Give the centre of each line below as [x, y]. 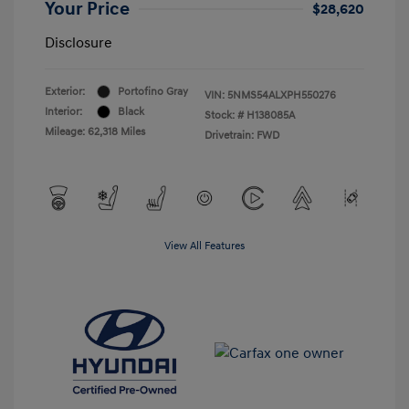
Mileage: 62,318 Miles [95, 131]
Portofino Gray [153, 91]
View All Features [204, 246]
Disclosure [79, 42]
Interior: [63, 111]
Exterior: [65, 91]
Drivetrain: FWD [242, 135]
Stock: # [224, 115]
